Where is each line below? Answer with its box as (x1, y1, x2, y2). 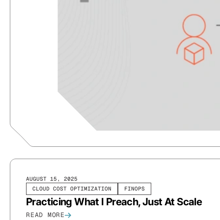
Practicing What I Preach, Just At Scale (26, 195, 202, 208)
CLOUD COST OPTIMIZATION (32, 185, 111, 192)
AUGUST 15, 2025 (26, 175, 78, 183)
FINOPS (124, 185, 145, 192)
